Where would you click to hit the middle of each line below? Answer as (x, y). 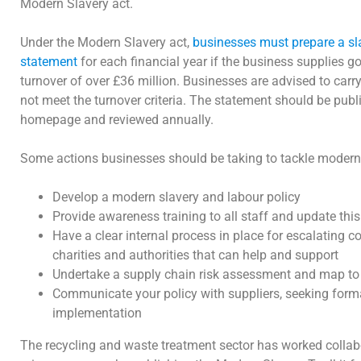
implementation (97, 313)
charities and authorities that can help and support (195, 255)
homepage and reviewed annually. (120, 119)
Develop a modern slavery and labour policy (178, 197)
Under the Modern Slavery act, (106, 42)
